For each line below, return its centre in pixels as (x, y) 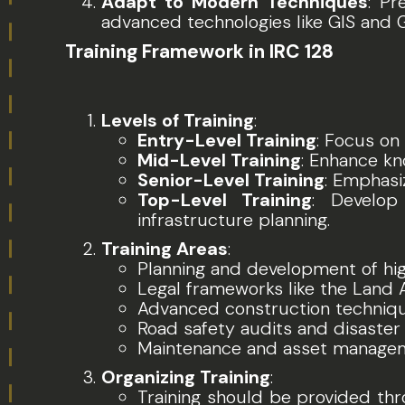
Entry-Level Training (227, 140)
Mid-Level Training (219, 160)
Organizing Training (186, 377)
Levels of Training (178, 120)
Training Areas (165, 249)
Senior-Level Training (231, 180)
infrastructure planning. (234, 220)
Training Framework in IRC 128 (199, 52)
